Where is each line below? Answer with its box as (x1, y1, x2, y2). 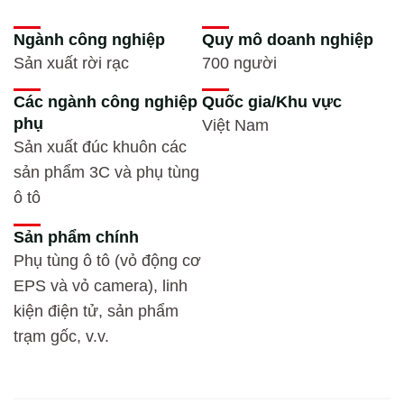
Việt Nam (202, 116, 269, 135)
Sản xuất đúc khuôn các (14, 138, 187, 157)
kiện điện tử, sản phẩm (14, 301, 179, 320)
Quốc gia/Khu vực (202, 93, 342, 112)
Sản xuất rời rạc (14, 54, 129, 72)
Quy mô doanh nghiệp (202, 31, 373, 49)
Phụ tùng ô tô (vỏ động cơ (14, 251, 201, 270)
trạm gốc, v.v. (14, 326, 109, 345)
